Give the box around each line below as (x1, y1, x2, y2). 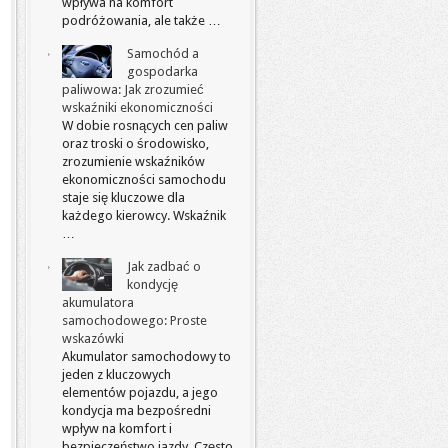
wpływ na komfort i (62, 421, 172, 436)
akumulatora (62, 295, 134, 310)
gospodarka (127, 64, 198, 79)
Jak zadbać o (127, 259, 201, 274)
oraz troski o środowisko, (62, 136, 209, 151)
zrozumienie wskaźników (62, 154, 205, 169)
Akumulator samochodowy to (62, 349, 231, 364)
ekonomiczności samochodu (62, 172, 226, 187)
